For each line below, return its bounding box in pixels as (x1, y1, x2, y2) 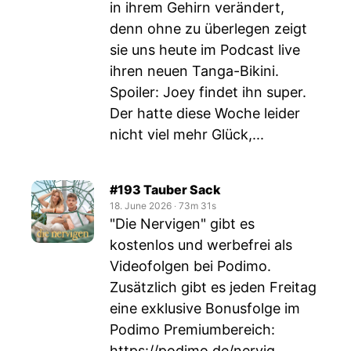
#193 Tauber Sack (110, 182, 221, 197)
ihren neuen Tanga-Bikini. (110, 63, 279, 79)
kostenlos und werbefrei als (110, 237, 292, 253)
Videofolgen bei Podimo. (110, 258, 271, 274)
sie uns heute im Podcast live (110, 42, 300, 58)
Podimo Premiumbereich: (110, 321, 275, 338)
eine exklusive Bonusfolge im (110, 300, 300, 317)
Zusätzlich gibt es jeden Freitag (110, 279, 317, 295)
